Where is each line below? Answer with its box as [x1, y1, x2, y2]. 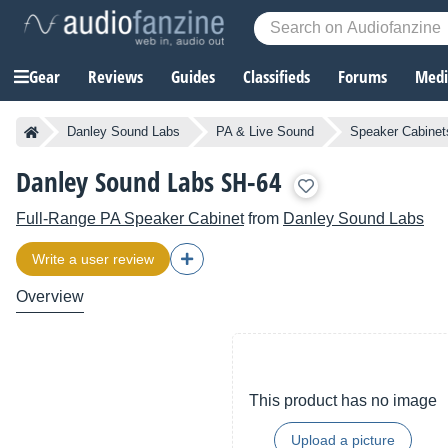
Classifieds [243, 65, 310, 89]
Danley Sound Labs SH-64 [16, 163, 282, 201]
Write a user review [32, 251, 154, 268]
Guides [171, 65, 215, 89]
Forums [338, 65, 387, 89]
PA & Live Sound [216, 124, 314, 140]
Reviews [88, 65, 143, 89]
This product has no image [249, 392, 437, 410]
